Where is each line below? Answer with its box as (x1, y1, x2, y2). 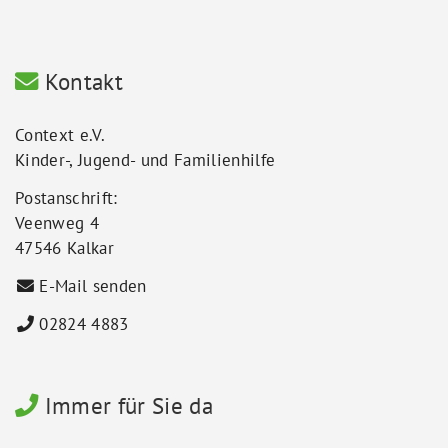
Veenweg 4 (15, 211, 100, 234)
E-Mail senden (39, 274, 147, 297)
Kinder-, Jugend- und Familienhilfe (15, 148, 276, 171)
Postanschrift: (15, 186, 118, 209)
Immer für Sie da (38, 389, 214, 420)
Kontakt (38, 65, 124, 96)
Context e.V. (15, 123, 106, 146)
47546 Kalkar (15, 236, 115, 259)
